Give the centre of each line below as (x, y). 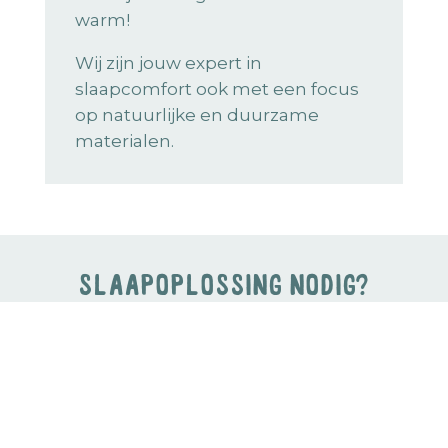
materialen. (124, 141)
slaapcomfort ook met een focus (216, 89)
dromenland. (223, 346)
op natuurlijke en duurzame (196, 115)
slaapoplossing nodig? (224, 286)
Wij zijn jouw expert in (168, 63)
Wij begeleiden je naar (224, 316)
